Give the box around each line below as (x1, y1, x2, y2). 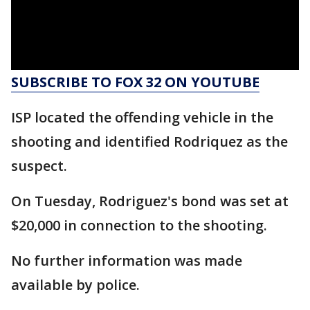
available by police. (11, 275, 143, 295)
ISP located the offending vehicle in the (11, 108, 273, 127)
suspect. (11, 156, 67, 176)
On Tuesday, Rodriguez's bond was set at (11, 192, 289, 211)
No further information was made (11, 251, 242, 271)
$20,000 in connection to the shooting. (11, 216, 267, 235)
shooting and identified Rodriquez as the (11, 132, 288, 152)
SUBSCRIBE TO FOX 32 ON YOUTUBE (11, 73, 259, 92)
